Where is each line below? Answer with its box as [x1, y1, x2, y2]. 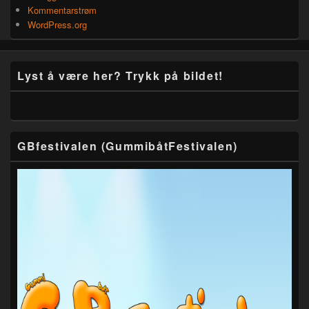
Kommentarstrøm [28, 3, 97, 17]
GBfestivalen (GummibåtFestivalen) [17, 138, 238, 154]
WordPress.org [28, 18, 87, 31]
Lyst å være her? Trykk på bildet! [17, 68, 223, 83]
